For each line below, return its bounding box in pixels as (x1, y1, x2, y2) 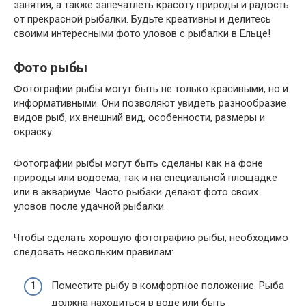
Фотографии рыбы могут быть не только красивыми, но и (14, 83, 288, 96)
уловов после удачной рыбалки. (14, 200, 166, 213)
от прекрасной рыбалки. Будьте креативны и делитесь (14, 13, 271, 26)
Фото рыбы (14, 60, 87, 76)
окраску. (14, 126, 54, 139)
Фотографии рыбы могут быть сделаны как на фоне (14, 157, 263, 170)
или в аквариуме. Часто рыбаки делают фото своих (14, 186, 258, 199)
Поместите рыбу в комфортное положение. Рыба (51, 279, 284, 292)
